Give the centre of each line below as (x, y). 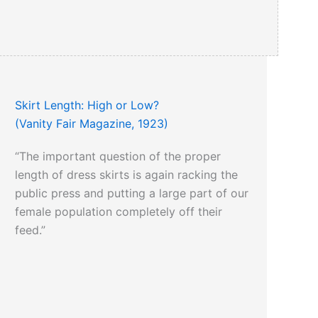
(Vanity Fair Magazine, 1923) (92, 124)
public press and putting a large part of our (132, 193)
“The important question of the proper (118, 157)
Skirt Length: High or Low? (87, 105)
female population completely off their (119, 212)
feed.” (31, 230)
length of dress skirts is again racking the (127, 175)
